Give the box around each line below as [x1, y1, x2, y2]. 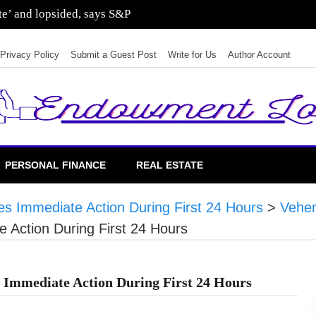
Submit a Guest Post [71, 49, 157, 60]
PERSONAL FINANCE [5, 159, 106, 171]
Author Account [228, 49, 291, 60]
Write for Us [168, 49, 217, 60]
